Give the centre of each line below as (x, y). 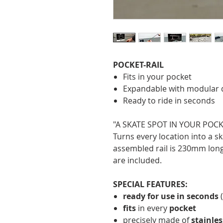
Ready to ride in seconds (169, 101)
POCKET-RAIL (138, 65)
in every (152, 208)
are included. (138, 160)
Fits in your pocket (157, 77)
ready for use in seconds (171, 196)
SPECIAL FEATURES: (150, 184)
